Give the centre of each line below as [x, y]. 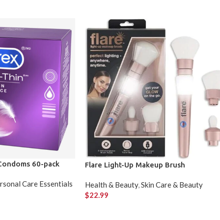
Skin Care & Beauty [172, 185]
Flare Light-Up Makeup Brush [135, 165]
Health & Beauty [111, 185]
